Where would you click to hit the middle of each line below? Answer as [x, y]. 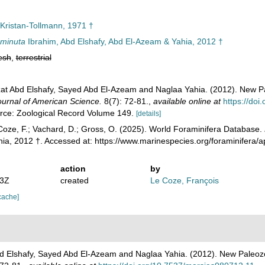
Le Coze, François [185, 180]
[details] [148, 114]
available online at [187, 101]
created [74, 180]
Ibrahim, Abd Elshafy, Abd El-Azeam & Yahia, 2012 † [124, 41]
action [73, 169]
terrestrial [33, 57]
